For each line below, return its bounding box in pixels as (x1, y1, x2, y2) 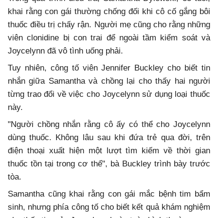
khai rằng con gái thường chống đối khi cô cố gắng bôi (8, 6, 210, 16)
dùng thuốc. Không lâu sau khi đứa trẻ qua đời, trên (8, 132, 210, 142)
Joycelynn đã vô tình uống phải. (8, 46, 123, 55)
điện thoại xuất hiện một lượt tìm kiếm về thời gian (8, 145, 210, 155)
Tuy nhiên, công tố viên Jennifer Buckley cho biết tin (8, 63, 210, 73)
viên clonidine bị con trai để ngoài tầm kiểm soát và (8, 33, 210, 42)
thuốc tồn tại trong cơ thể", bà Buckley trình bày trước (8, 159, 210, 168)
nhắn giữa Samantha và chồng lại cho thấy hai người (8, 76, 210, 86)
